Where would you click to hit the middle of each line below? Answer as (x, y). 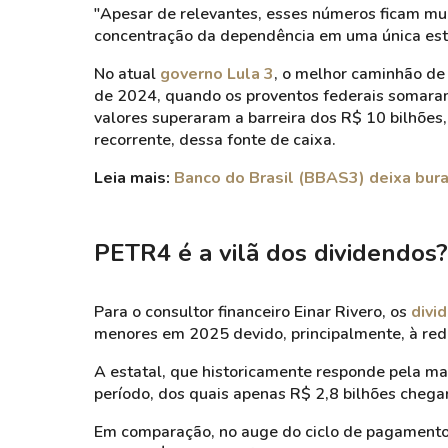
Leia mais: (132, 178)
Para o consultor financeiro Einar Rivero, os (252, 312)
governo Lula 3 (217, 74)
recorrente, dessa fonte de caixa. (215, 140)
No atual (127, 74)
